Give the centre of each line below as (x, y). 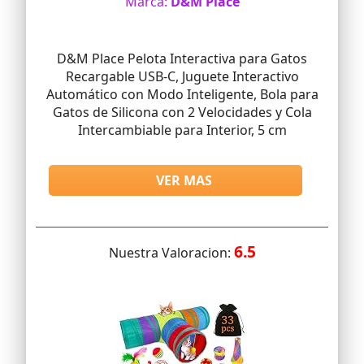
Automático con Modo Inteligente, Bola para (182, 95)
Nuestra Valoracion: (171, 253)
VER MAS (184, 181)
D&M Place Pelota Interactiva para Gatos (182, 59)
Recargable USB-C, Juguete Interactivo (182, 77)
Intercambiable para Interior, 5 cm (182, 130)
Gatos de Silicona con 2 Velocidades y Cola (182, 113)
